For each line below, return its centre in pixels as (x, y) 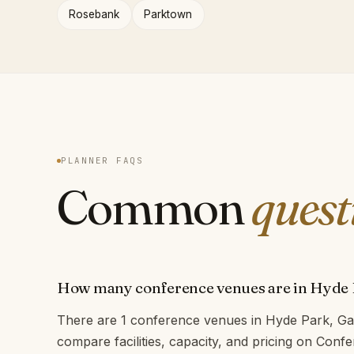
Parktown (168, 14)
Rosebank (94, 14)
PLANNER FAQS (102, 161)
